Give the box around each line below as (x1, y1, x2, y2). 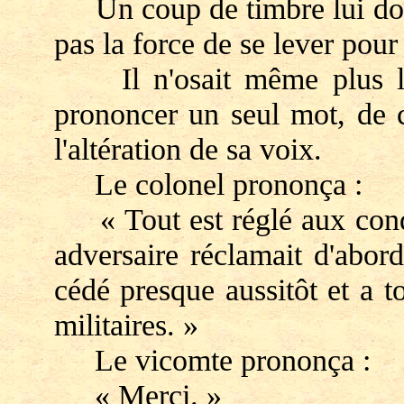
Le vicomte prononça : (53, 343, 371, 377)
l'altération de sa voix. (53, 132, 322, 166)
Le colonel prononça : (53, 167, 363, 201)
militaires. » (53, 308, 198, 342)
